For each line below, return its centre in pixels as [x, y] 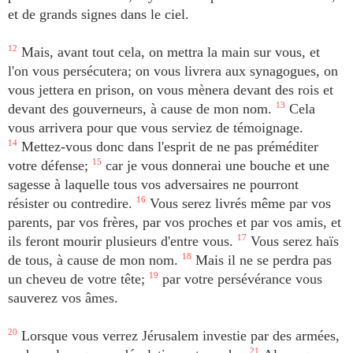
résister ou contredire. [72, 203]
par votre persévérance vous [240, 279]
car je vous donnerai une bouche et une [216, 165]
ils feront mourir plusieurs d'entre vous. [123, 241]
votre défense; [50, 165]
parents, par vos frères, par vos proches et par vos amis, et [175, 222]
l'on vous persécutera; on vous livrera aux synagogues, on [173, 71]
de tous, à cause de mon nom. [95, 260]
